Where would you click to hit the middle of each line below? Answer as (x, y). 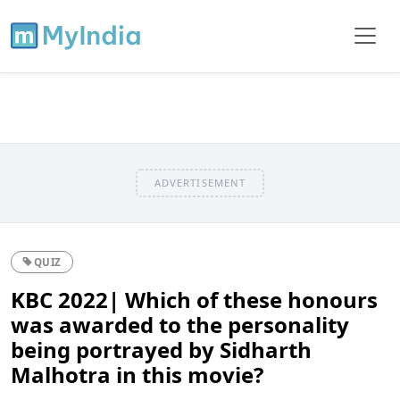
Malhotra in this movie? (137, 374)
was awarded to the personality (180, 324)
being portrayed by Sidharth (161, 349)
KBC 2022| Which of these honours (194, 299)
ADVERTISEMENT (200, 182)
